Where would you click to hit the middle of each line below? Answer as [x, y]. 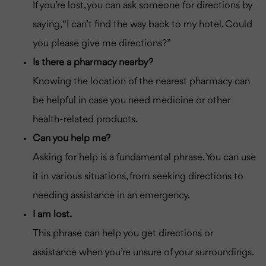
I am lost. [52, 214]
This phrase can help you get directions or [123, 233]
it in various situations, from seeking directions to [138, 176]
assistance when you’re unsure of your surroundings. [143, 252]
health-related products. [85, 119]
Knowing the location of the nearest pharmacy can [141, 81]
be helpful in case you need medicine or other [132, 100]
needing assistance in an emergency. [111, 195]
